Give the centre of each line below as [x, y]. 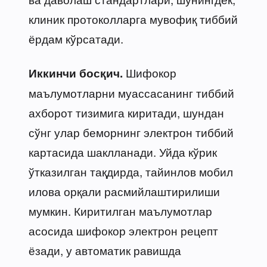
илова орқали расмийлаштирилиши [124, 191]
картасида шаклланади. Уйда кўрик [123, 151]
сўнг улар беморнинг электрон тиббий [131, 132]
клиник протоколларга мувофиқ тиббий [133, 18]
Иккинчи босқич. [76, 73]
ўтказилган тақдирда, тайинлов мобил [131, 171]
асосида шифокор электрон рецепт [123, 230]
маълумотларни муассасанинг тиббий [131, 92]
